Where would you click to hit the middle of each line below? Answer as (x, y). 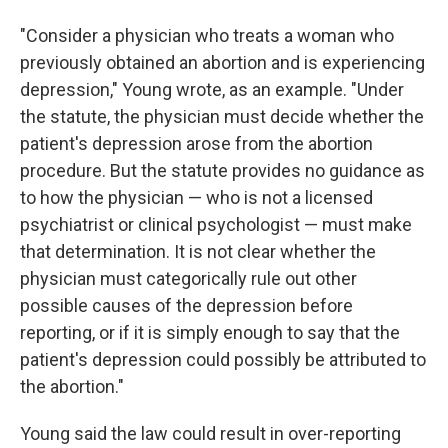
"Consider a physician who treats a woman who (207, 35)
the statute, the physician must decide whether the (222, 116)
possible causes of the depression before (186, 305)
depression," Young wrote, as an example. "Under (212, 89)
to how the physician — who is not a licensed (196, 197)
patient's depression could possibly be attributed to (223, 359)
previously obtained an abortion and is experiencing (222, 62)
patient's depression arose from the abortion (196, 143)
